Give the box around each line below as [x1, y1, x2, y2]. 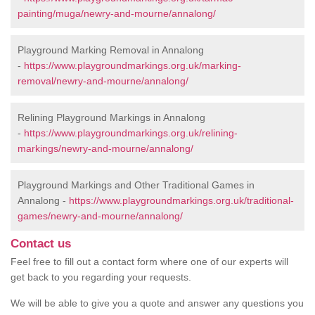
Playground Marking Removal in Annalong [18, 44, 204, 56]
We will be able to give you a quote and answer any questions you [11, 297, 304, 309]
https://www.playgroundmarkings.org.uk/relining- [24, 127, 238, 139]
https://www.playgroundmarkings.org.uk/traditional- [69, 195, 294, 207]
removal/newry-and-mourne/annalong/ [18, 75, 188, 87]
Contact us [11, 237, 71, 251]
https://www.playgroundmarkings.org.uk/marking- [24, 60, 241, 72]
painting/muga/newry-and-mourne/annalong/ [18, 8, 216, 20]
